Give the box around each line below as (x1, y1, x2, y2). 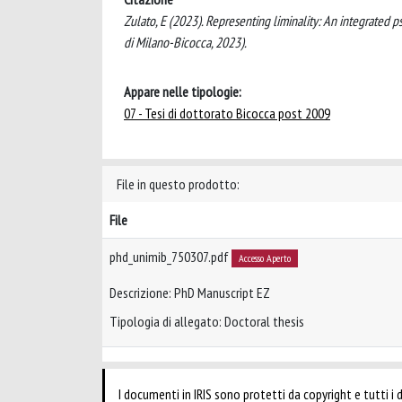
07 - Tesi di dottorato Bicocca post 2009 (124, 104, 330, 122)
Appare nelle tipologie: (124, 83, 241, 100)
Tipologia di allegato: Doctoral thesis (109, 312, 304, 331)
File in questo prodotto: (117, 175, 240, 193)
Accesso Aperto (238, 251, 291, 265)
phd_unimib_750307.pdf (109, 248, 232, 266)
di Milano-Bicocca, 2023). (124, 33, 247, 51)
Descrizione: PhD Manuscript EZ (109, 284, 270, 302)
